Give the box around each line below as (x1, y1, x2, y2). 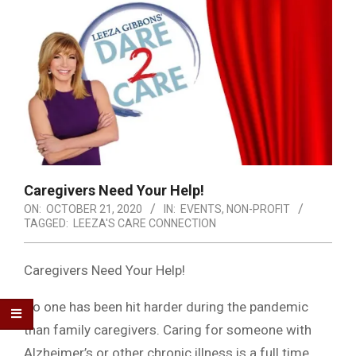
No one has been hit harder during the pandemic (24, 299, 308, 315)
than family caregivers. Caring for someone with (24, 322, 311, 339)
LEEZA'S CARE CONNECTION (73, 217, 216, 230)
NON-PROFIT (226, 203, 290, 216)
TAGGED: (24, 217, 68, 230)
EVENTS (180, 203, 222, 216)
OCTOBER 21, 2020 (46, 203, 142, 216)
